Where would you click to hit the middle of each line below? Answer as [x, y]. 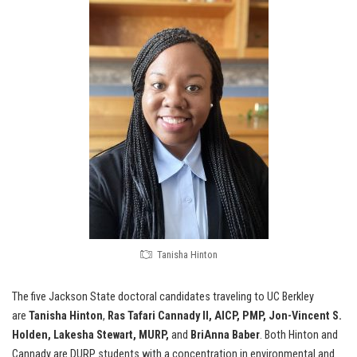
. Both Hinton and [299, 335]
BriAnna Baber [225, 335]
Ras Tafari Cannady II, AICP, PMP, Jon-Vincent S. [225, 316]
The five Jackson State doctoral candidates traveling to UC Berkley [163, 296]
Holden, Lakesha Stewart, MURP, [92, 335]
